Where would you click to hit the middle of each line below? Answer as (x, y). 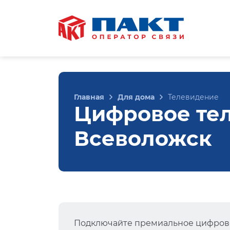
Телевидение (193, 97)
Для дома (136, 97)
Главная (89, 97)
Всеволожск (143, 138)
